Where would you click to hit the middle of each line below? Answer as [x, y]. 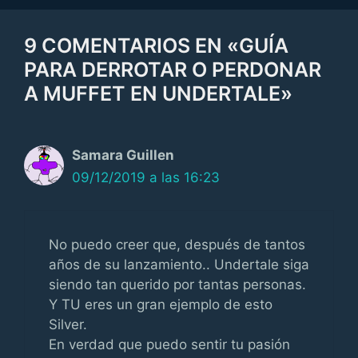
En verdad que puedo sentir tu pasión [169, 344]
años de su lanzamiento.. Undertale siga [179, 264]
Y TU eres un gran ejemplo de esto [161, 304]
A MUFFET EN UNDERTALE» [158, 93]
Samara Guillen [123, 155]
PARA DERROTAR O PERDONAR [173, 70]
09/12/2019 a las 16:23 [146, 177]
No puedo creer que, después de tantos [177, 244]
